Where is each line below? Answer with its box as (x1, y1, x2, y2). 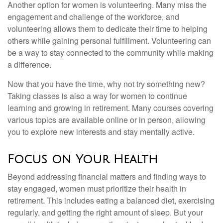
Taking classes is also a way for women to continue (7, 90, 187, 102)
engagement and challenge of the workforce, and (7, 11, 179, 22)
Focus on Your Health (7, 153, 158, 166)
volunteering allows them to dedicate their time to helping (7, 23, 208, 34)
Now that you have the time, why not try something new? (7, 78, 205, 90)
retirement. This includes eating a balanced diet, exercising (7, 195, 215, 206)
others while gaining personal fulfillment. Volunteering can (7, 35, 211, 46)
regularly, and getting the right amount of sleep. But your (7, 207, 203, 218)
